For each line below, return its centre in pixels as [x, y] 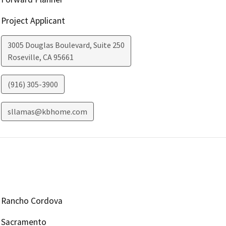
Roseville [23, 57]
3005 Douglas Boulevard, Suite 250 [66, 45]
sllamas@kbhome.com [47, 112]
